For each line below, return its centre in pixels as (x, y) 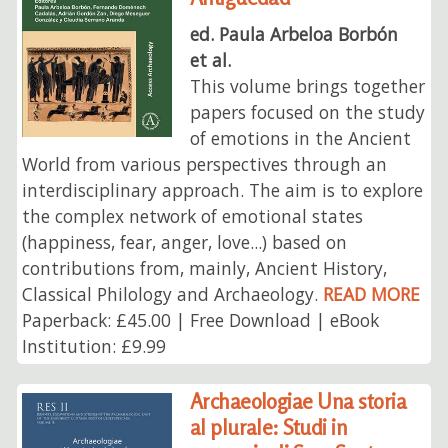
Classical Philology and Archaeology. (173, 294)
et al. (210, 60)
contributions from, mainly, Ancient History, (205, 268)
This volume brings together (307, 86)
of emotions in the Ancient (300, 138)
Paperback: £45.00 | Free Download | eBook (201, 320)
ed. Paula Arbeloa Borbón (293, 34)
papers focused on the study (307, 112)
